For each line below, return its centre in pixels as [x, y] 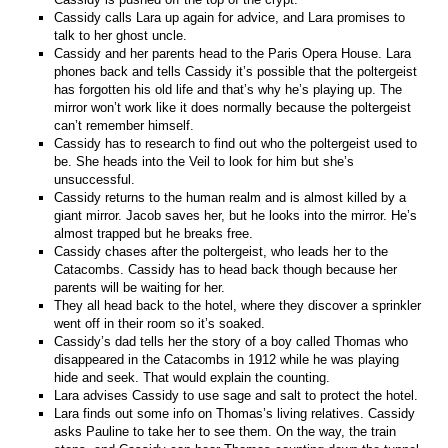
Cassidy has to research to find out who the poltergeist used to [236, 143]
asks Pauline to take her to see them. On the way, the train [225, 431]
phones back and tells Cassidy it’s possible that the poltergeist [236, 71]
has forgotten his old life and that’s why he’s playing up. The [228, 89]
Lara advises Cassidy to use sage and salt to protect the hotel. [236, 395]
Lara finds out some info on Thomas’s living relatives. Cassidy [235, 413]
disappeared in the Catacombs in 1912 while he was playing [227, 359]
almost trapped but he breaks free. [154, 233]
